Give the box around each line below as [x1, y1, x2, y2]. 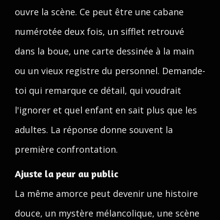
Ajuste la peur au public [15, 167, 118, 180]
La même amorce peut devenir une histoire [15, 188, 198, 199]
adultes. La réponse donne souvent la [15, 124, 173, 136]
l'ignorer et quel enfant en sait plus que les [15, 104, 197, 116]
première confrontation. [15, 143, 118, 155]
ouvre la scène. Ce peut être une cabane [15, 6, 184, 18]
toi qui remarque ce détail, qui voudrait [15, 84, 181, 96]
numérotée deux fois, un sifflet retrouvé [15, 26, 184, 37]
